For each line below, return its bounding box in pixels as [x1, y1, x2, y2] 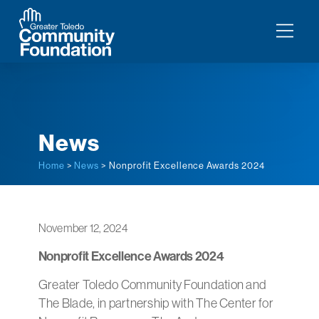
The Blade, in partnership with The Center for [38, 295, 273, 311]
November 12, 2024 [38, 221, 128, 235]
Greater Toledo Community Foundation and [38, 276, 267, 293]
